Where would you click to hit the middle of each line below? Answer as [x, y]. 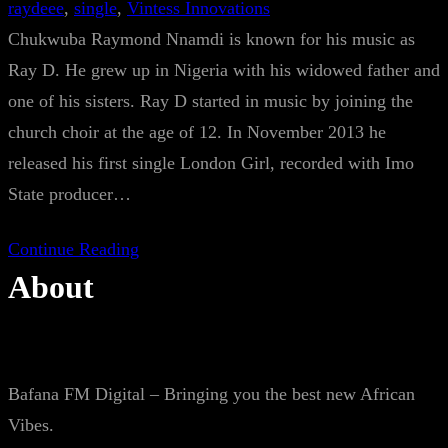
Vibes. [31, 425]
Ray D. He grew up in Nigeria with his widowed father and [224, 70]
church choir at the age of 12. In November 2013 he [197, 132]
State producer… [69, 194]
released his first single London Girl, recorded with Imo [211, 163]
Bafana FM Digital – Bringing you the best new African [211, 394]
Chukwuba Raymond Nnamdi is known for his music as [211, 39]
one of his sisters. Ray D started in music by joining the [210, 101]
